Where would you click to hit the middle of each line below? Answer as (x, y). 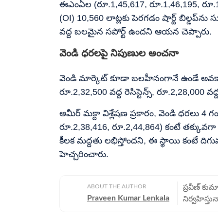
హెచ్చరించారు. (84, 154)
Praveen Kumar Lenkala (128, 198)
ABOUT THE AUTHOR (117, 186)
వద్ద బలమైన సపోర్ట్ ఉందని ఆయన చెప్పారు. (136, 31)
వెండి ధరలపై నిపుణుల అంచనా (119, 53)
